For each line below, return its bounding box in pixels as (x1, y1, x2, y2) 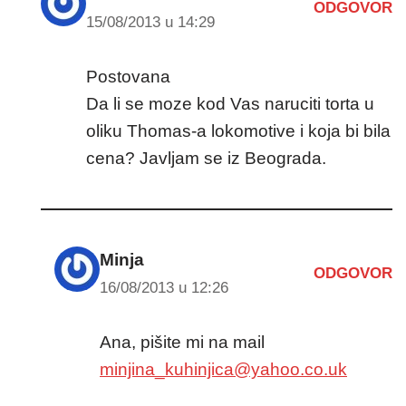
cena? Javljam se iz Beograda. (86, 148, 326, 168)
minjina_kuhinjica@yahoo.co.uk (100, 359, 347, 379)
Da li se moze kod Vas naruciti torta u (86, 93, 374, 113)
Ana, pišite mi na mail (100, 332, 265, 352)
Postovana (86, 66, 170, 86)
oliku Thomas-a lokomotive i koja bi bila (86, 121, 391, 140)
